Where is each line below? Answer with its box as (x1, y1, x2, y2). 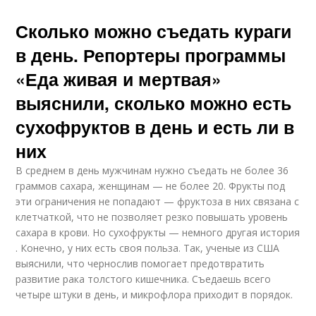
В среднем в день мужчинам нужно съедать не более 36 (16, 164, 289, 177)
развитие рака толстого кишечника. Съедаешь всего (16, 272, 272, 286)
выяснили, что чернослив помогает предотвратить (16, 257, 265, 270)
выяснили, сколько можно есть (16, 90, 292, 116)
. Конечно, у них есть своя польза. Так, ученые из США (16, 241, 280, 255)
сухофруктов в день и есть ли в (16, 114, 295, 140)
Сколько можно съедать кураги (16, 18, 292, 44)
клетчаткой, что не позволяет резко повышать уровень (16, 210, 288, 224)
